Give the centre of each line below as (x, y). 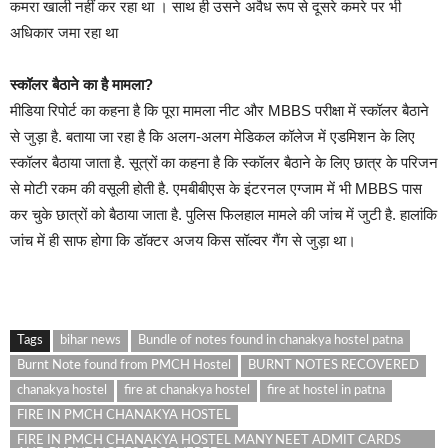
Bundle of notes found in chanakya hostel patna (270, 341)
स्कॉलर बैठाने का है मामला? (81, 85)
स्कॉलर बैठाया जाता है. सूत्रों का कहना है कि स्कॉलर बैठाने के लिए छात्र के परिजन (224, 163)
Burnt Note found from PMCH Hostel (124, 366)
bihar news (90, 341)
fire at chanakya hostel (187, 391)
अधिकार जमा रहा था (64, 33)
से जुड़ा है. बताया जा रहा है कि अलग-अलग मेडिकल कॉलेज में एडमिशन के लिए (212, 137)
